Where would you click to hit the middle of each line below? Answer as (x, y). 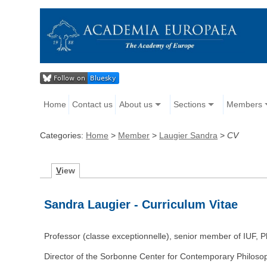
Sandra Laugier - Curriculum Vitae (141, 205)
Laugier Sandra (189, 136)
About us (136, 105)
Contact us (93, 105)
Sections (189, 105)
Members (244, 105)
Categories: (63, 136)
